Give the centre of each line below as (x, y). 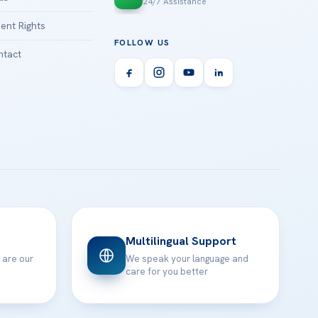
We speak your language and (187, 259)
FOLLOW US (142, 43)
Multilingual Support (181, 241)
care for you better (167, 272)
